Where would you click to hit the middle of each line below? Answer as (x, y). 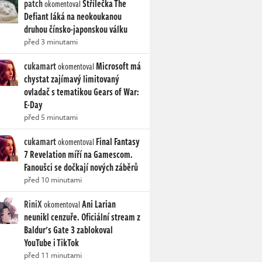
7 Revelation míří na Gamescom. (78, 155)
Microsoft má (118, 66)
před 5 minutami (51, 117)
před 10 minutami (53, 180)
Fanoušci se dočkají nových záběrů (81, 168)
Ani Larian (99, 204)
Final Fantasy (118, 142)
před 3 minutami (51, 42)
